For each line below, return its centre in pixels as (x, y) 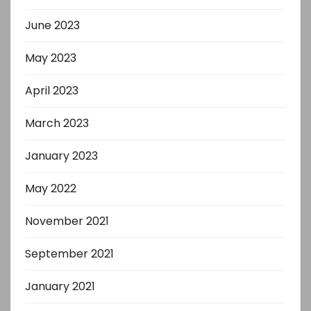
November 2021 (67, 221)
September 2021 (69, 253)
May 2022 (51, 188)
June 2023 (52, 25)
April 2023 (52, 90)
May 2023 (51, 58)
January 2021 (60, 286)
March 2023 (57, 123)
